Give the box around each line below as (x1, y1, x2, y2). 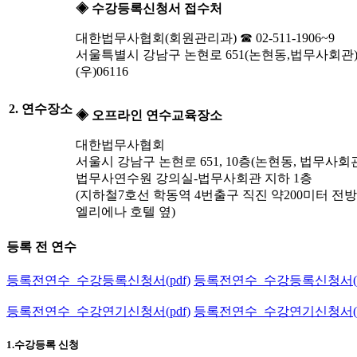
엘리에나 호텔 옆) (76, 205, 175, 219)
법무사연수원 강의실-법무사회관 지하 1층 (76, 171, 312, 186)
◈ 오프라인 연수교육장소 (76, 108, 222, 123)
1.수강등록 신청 (6, 339, 79, 351)
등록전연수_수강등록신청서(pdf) (6, 273, 190, 287)
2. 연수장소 (9, 102, 73, 116)
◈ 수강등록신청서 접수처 (76, 2, 222, 16)
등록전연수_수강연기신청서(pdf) (6, 304, 190, 318)
